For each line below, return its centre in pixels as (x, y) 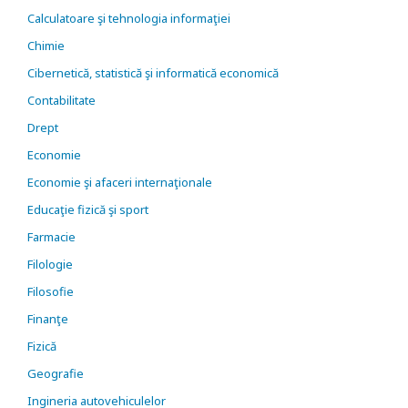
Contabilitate (61, 100)
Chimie (46, 46)
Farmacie (51, 237)
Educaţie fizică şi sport (88, 209)
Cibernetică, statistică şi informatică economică (153, 73)
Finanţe (48, 319)
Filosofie (51, 291)
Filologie (50, 264)
